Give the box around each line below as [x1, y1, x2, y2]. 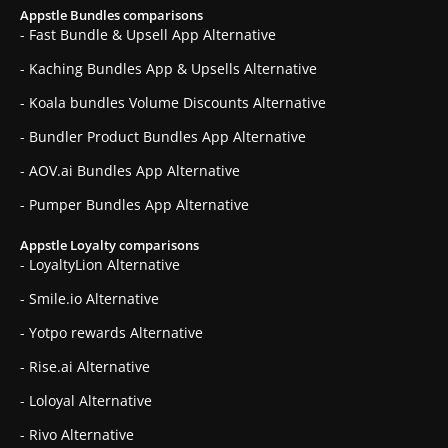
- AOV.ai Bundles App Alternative [20, 161, 240, 181]
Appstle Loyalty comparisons [20, 236, 199, 255]
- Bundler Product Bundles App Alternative [20, 127, 306, 147]
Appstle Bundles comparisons [20, 6, 203, 25]
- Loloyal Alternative [20, 391, 152, 411]
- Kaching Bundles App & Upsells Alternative [20, 59, 317, 79]
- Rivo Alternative [20, 425, 134, 445]
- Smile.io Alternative [20, 289, 159, 309]
